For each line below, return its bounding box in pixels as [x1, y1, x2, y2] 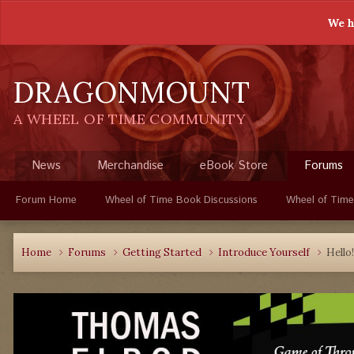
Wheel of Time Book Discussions [105, 193, 258, 208]
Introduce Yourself [218, 246, 312, 259]
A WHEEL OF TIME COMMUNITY [13, 110, 246, 128]
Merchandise [97, 157, 164, 174]
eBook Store [200, 157, 268, 174]
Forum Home [16, 193, 77, 208]
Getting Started [122, 246, 204, 259]
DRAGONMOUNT [13, 74, 250, 111]
